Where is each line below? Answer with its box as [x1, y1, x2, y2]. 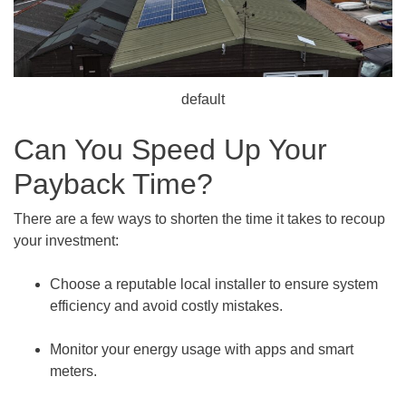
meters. [50, 362, 97, 379]
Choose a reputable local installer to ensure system [50, 275, 378, 292]
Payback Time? [14, 167, 213, 200]
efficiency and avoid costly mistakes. [50, 297, 283, 314]
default [181, 91, 225, 107]
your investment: [14, 232, 119, 248]
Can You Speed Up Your [14, 132, 327, 166]
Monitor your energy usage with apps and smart [50, 341, 353, 357]
